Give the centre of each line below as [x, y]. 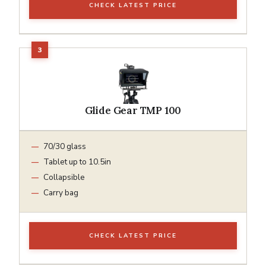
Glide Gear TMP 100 [133, 110]
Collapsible [64, 177]
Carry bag [61, 192]
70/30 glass [65, 146]
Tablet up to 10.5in [77, 161]
